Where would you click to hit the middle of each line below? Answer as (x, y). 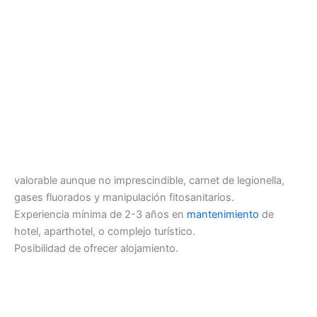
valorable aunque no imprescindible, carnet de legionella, (149, 181)
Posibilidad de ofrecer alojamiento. (96, 249)
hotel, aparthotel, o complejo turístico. (105, 232)
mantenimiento (223, 215)
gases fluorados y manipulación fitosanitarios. (124, 198)
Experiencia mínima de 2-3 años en (100, 215)
